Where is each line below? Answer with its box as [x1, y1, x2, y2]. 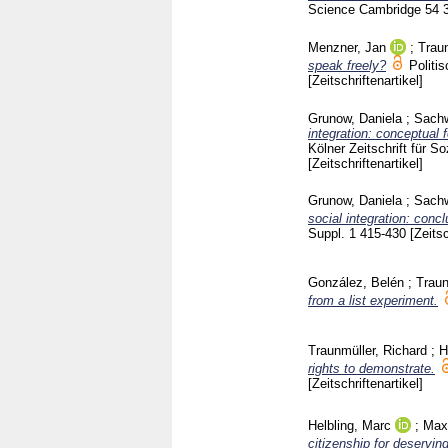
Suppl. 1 [308, 226, 360, 242]
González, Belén [308, 275, 404, 291]
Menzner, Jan [308, 39, 386, 55]
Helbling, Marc [308, 417, 391, 433]
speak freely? [308, 57, 386, 73]
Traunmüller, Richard [308, 342, 427, 358]
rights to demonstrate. [308, 360, 435, 376]
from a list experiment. [308, 293, 438, 309]
